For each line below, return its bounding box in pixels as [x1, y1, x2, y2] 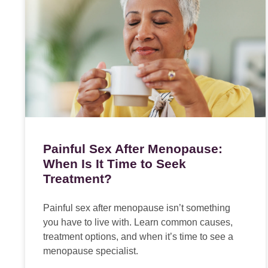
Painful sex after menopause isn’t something [43, 203, 230, 214]
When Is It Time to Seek [43, 157, 186, 171]
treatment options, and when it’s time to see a [43, 232, 233, 242]
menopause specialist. [43, 246, 138, 257]
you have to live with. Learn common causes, [43, 217, 233, 228]
